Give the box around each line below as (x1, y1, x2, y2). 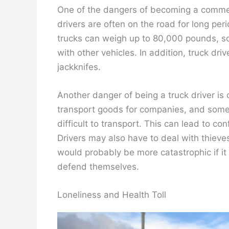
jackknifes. (57, 61, 101, 72)
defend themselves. (57, 161, 139, 172)
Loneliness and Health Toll (57, 189, 166, 200)
